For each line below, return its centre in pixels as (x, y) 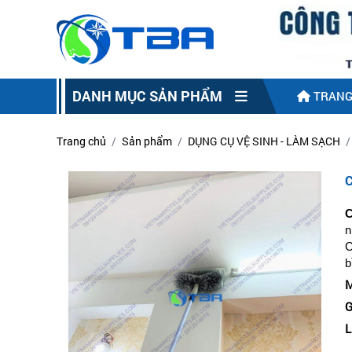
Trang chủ (81, 141)
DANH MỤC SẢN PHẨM (154, 96)
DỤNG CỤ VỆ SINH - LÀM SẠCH (264, 141)
